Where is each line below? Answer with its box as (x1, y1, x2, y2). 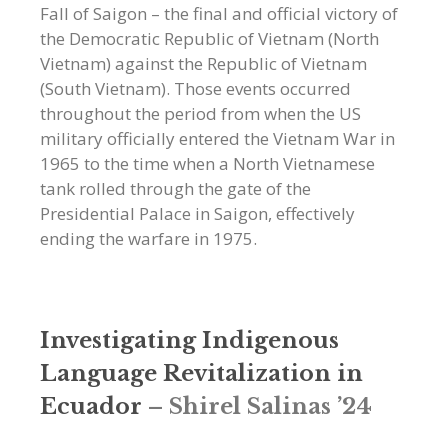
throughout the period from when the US (40, 101, 361, 125)
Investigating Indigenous (40, 326, 339, 354)
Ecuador (40, 392, 142, 420)
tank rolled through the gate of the (40, 176, 311, 200)
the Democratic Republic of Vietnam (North (40, 26, 379, 50)
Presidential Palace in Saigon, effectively (40, 201, 355, 225)
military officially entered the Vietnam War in (40, 126, 395, 150)
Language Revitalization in (40, 359, 363, 387)
